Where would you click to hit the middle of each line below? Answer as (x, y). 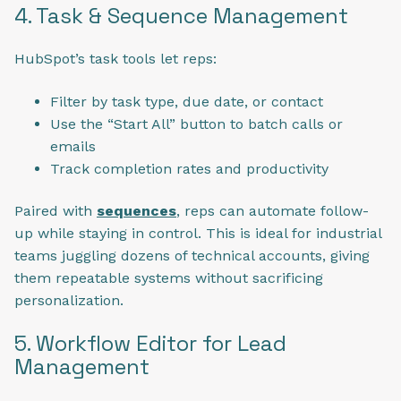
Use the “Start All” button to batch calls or (196, 124)
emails (73, 146)
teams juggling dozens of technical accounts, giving (192, 256)
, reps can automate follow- (273, 211)
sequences (137, 211)
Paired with (55, 211)
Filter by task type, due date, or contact (187, 101)
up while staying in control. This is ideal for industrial (198, 234)
